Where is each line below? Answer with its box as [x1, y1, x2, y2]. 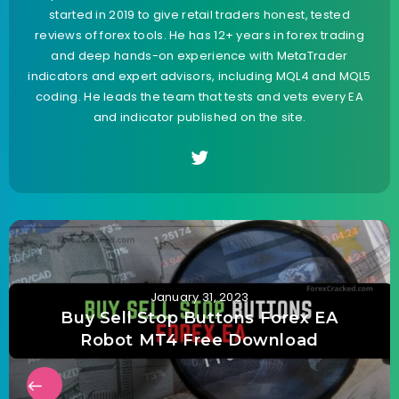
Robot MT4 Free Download [80, 330, 319, 350]
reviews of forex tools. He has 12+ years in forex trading [34, 26, 365, 44]
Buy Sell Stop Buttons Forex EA [61, 307, 338, 328]
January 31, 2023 [150, 288, 249, 305]
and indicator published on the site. [93, 108, 306, 126]
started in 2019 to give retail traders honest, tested [49, 5, 350, 23]
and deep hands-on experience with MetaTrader [51, 46, 348, 64]
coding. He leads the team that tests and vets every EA [35, 87, 364, 105]
